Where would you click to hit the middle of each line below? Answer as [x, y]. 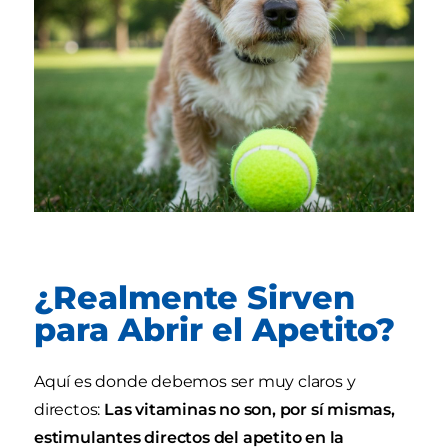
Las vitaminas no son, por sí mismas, [247, 410]
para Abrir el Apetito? [214, 330]
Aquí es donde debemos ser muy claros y [195, 382]
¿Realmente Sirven [194, 298]
